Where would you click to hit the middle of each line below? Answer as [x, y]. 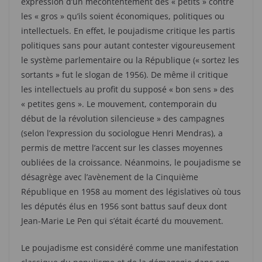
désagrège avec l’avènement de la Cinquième [110, 177]
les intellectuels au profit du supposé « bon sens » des [127, 89]
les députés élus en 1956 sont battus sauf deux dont [124, 206]
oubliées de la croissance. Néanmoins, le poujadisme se [131, 163]
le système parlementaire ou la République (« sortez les [130, 60]
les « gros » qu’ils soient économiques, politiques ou [123, 16]
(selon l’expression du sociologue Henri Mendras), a [122, 133]
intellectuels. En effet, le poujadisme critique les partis [128, 31]
